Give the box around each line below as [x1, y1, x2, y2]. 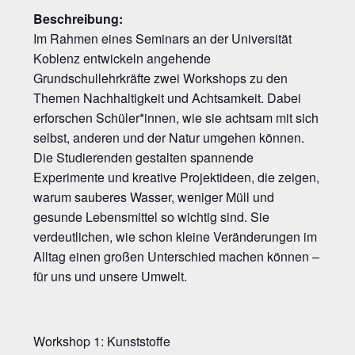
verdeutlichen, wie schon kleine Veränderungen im [33, 227, 318, 246]
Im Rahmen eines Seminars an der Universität [33, 29, 292, 48]
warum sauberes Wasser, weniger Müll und [33, 188, 275, 207]
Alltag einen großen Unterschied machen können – [33, 247, 320, 266]
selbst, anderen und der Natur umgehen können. [33, 128, 305, 147]
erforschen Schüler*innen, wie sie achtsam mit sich [33, 109, 319, 128]
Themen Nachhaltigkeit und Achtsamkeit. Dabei [33, 89, 302, 108]
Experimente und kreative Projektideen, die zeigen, [33, 168, 320, 187]
